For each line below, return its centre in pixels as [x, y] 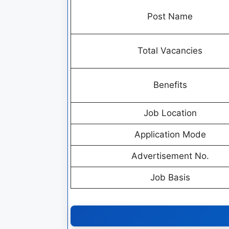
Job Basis [170, 177]
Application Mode [170, 134]
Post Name [170, 16]
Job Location [170, 113]
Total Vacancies [170, 50]
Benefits [170, 85]
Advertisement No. [170, 156]
